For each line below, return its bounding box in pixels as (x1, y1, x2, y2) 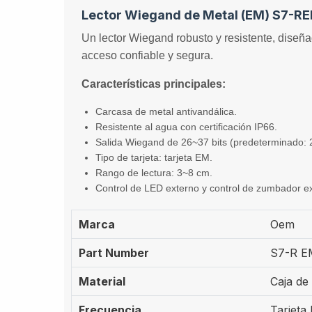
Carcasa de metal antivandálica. (95, 106, 237, 117)
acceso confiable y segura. (81, 49, 213, 61)
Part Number (79, 246, 149, 260)
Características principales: (81, 78, 226, 90)
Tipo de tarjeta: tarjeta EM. (95, 152, 212, 163)
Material (79, 274, 125, 288)
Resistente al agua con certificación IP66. (95, 121, 277, 132)
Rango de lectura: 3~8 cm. (95, 167, 212, 178)
